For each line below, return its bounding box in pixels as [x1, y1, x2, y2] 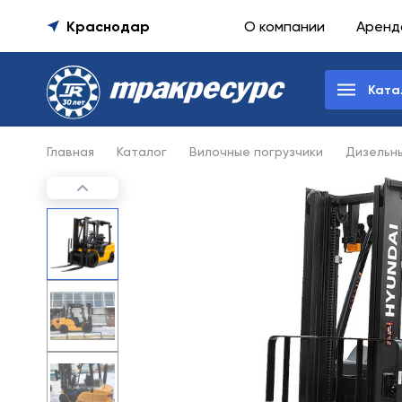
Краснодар [66, 17, 150, 35]
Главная [47, 144, 94, 159]
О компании [244, 17, 325, 35]
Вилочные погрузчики [189, 144, 323, 159]
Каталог [117, 144, 167, 159]
